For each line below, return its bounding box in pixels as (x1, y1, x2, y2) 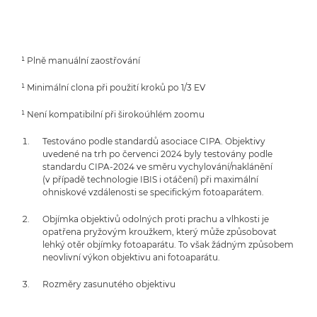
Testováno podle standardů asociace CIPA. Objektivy (42, 136, 265, 146)
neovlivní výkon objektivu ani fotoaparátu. (42, 252, 220, 263)
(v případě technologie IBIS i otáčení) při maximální (42, 174, 258, 185)
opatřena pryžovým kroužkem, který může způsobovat (42, 226, 277, 237)
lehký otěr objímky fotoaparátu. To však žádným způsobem (42, 239, 294, 250)
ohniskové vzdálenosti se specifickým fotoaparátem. (42, 187, 264, 197)
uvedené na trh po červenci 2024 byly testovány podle (42, 149, 272, 159)
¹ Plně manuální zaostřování (21, 55, 140, 66)
